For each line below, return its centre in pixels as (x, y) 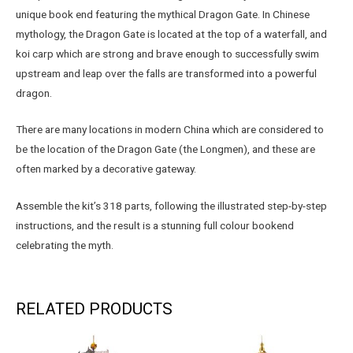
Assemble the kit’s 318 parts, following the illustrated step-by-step (171, 206)
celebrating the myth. (65, 245)
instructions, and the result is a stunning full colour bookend (155, 226)
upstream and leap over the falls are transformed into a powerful (166, 73)
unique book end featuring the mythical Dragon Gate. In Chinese (163, 14)
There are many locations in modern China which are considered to (170, 130)
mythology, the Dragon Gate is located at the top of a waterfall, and (171, 33)
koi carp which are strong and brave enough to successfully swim (167, 53)
